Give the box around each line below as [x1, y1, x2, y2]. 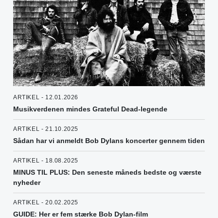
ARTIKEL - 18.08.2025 [13, 157, 78, 164]
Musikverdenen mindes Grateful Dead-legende [13, 105, 167, 113]
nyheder [13, 179, 40, 187]
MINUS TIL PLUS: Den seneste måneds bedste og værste [13, 168, 201, 177]
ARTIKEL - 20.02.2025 [13, 199, 78, 206]
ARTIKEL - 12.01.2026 [13, 94, 78, 101]
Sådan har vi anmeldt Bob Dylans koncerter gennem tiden [13, 137, 205, 145]
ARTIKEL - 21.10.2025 [13, 126, 78, 133]
